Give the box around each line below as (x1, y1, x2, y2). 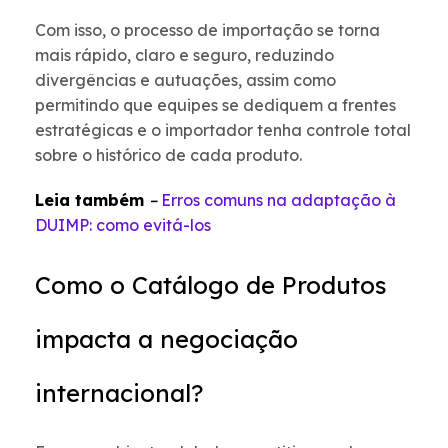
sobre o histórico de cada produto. (35, 145, 302, 166)
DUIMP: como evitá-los (35, 215, 211, 236)
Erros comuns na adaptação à (161, 190, 396, 211)
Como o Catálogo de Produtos (35, 270, 387, 301)
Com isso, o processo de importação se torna (35, 20, 380, 41)
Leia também (35, 190, 149, 211)
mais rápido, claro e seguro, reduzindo (35, 45, 334, 66)
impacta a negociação (35, 324, 298, 355)
